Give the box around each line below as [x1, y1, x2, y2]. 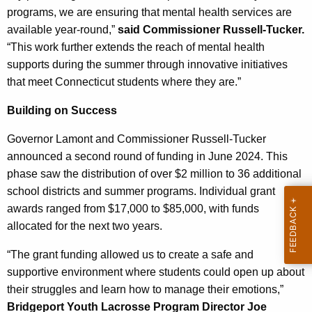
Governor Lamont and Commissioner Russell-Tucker [7, 132, 266, 145]
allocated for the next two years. [7, 219, 168, 232]
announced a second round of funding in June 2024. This [7, 150, 288, 162]
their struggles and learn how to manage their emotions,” [7, 283, 283, 295]
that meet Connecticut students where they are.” [7, 75, 244, 88]
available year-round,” [7, 23, 115, 36]
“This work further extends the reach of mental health [7, 40, 265, 53]
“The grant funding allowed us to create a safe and [7, 248, 253, 260]
